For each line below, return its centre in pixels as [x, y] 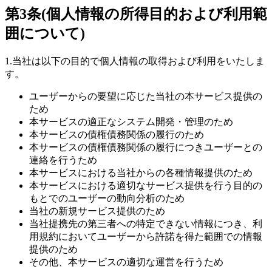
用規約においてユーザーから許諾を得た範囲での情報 [146, 237]
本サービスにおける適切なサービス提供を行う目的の [146, 186]
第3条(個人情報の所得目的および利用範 [136, 14]
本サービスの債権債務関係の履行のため [117, 135]
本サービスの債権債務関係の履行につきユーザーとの [146, 148]
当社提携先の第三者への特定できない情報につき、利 [146, 224]
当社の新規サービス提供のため [97, 211]
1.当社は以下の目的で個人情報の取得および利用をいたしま [135, 61]
